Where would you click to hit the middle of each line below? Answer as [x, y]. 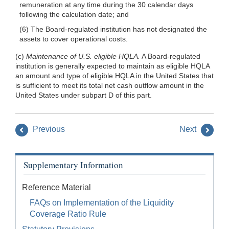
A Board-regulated [170, 56]
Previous [48, 129]
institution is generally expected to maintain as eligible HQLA [112, 66]
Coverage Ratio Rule [68, 214]
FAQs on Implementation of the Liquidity [102, 203]
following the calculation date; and [74, 14]
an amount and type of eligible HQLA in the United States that [114, 75]
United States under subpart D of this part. [84, 95]
